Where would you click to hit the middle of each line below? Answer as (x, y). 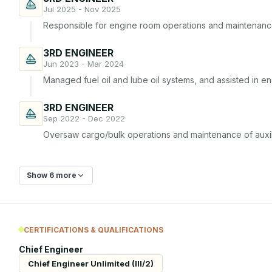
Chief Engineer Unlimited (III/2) (91, 263)
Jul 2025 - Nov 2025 (82, 9)
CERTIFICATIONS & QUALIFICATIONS (93, 229)
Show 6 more (52, 175)
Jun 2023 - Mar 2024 (83, 64)
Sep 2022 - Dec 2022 (84, 118)
